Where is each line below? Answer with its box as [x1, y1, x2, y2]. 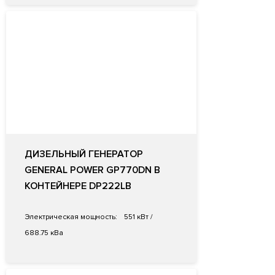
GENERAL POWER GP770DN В [25, 164, 160, 177]
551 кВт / [122, 212, 153, 222]
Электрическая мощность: [25, 212, 117, 222]
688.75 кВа [25, 228, 63, 238]
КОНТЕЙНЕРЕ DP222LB [25, 180, 131, 193]
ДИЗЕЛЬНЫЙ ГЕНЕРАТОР [25, 148, 143, 161]
